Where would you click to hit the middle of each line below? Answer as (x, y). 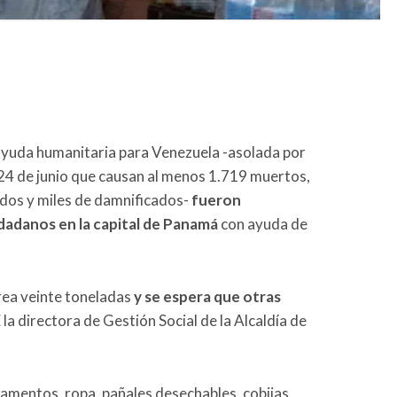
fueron (216, 199)
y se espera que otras (207, 296)
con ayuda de (263, 223)
